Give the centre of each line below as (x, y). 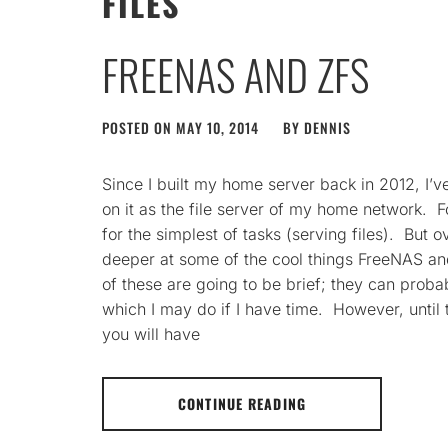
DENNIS (327, 127)
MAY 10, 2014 (217, 127)
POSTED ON (139, 127)
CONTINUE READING (242, 403)
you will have (151, 334)
